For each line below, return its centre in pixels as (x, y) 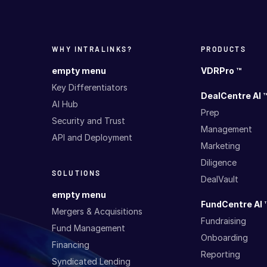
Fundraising (223, 221)
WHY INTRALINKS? (92, 49)
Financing (71, 245)
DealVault (219, 179)
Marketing (220, 146)
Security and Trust (89, 121)
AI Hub (65, 104)
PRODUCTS (223, 49)
